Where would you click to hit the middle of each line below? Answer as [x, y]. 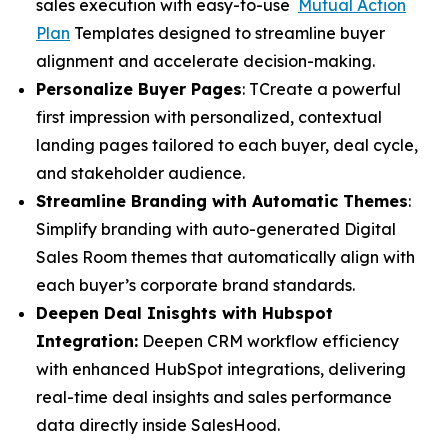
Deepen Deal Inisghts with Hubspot [184, 313]
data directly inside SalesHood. [158, 425]
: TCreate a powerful [321, 89]
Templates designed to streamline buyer [227, 33]
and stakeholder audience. [140, 173]
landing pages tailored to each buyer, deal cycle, [227, 145]
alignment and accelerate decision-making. [207, 61]
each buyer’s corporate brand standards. [195, 285]
